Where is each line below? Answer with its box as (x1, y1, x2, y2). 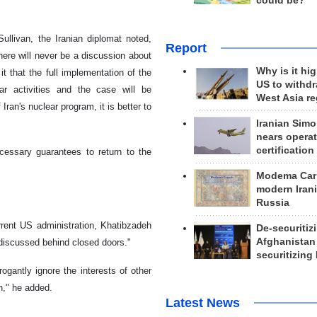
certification (255, 144, 314, 156)
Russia (255, 197, 289, 208)
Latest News (165, 295, 240, 310)
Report (165, 40, 207, 55)
